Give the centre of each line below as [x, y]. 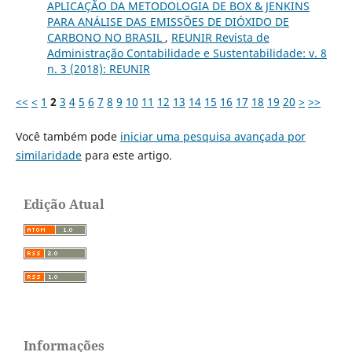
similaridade [48, 155]
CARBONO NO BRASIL [106, 37]
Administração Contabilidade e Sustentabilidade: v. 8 [187, 53]
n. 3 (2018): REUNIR [98, 68]
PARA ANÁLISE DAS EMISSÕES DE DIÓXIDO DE [168, 21]
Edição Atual [64, 204]
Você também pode [68, 136]
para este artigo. [126, 155]
